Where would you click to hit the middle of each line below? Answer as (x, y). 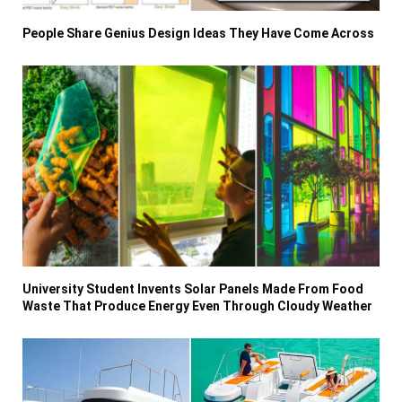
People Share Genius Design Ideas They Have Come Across (198, 34)
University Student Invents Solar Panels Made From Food (193, 289)
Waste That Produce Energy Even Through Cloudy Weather (197, 306)
